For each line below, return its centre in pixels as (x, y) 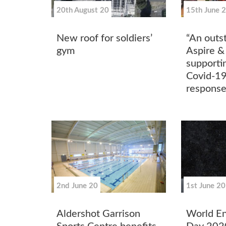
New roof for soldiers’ (104, 38)
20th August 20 (83, 10)
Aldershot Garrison (98, 214)
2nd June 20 (77, 186)
